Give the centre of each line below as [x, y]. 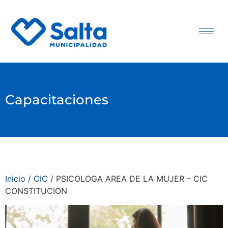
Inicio [15, 179]
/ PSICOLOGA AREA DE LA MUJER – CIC [128, 179]
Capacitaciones [57, 100]
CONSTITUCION [36, 191]
